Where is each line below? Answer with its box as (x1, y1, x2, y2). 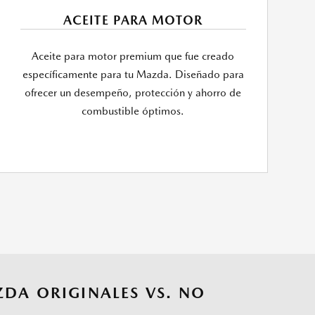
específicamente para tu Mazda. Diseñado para (22, 68, 244, 82)
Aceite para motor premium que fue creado (32, 50, 235, 63)
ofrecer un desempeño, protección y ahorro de (25, 86, 242, 100)
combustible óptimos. (82, 105, 185, 118)
